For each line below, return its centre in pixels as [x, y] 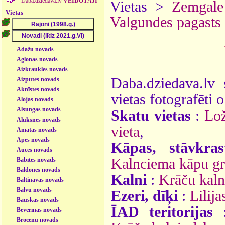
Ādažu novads [35, 49]
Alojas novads [35, 99]
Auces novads [35, 149]
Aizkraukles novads [42, 69]
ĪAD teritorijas [162, 212]
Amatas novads [37, 129]
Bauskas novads [38, 200]
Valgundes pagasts [165, 22]
